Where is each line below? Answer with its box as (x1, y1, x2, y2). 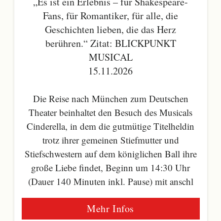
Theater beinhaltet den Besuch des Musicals (29, 106, 192, 119)
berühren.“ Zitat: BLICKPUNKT (45, 36, 176, 50)
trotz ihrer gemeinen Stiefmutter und (42, 134, 179, 147)
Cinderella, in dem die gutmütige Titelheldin (27, 120, 194, 133)
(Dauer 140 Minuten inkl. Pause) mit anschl (28, 175, 193, 188)
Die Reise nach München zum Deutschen (33, 92, 188, 105)
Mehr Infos (87, 202, 134, 216)
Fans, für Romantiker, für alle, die (43, 8, 178, 22)
